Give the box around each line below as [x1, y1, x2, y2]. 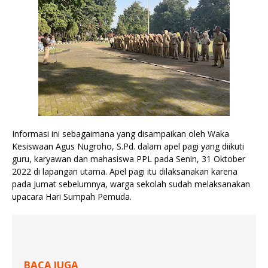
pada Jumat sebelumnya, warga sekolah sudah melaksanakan [12, 178, 250, 190]
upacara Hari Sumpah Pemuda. [12, 191, 132, 203]
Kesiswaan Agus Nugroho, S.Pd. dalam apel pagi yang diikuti [12, 141, 244, 153]
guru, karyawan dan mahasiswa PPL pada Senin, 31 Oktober [12, 153, 245, 165]
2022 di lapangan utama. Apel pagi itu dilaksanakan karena [12, 166, 237, 178]
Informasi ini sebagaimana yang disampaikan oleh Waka [12, 128, 229, 140]
